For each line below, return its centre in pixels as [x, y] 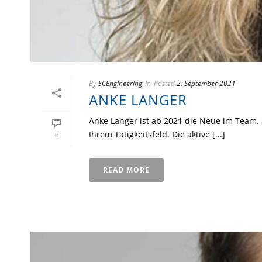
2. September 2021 [206, 83]
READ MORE [126, 170]
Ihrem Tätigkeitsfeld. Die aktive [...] [157, 134]
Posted [164, 83]
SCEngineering [120, 83]
